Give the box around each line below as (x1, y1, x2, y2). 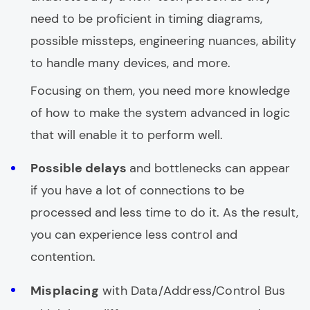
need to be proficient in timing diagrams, (30, 10, 262, 27)
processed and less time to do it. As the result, (30, 204, 298, 221)
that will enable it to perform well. (30, 127, 223, 143)
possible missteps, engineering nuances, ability (30, 33, 296, 49)
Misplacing (30, 282, 99, 299)
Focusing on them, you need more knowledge (30, 82, 290, 99)
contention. (30, 248, 95, 265)
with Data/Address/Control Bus (98, 282, 286, 299)
